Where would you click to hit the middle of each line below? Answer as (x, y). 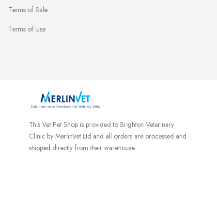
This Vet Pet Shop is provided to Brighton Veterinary (101, 124)
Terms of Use (27, 29)
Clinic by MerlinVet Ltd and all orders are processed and (108, 136)
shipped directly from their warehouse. (82, 147)
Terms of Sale (28, 10)
